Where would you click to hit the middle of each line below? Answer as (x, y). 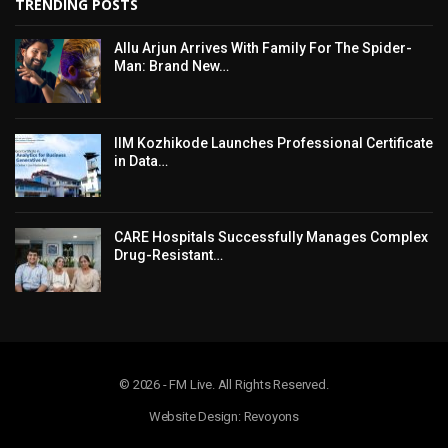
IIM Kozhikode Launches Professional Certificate (273, 142)
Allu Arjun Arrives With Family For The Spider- (263, 47)
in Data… (141, 160)
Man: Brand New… (171, 65)
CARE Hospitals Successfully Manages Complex (271, 237)
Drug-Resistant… (168, 255)
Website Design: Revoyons (224, 416)
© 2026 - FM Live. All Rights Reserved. (224, 384)
